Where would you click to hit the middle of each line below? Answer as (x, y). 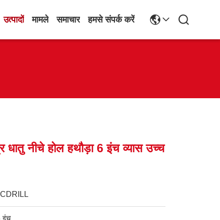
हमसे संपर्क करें (111, 20)
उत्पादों (14, 20)
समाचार (68, 20)
